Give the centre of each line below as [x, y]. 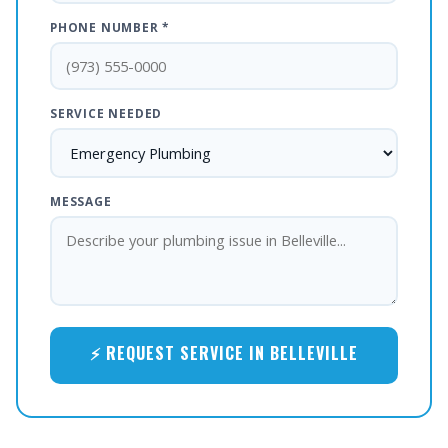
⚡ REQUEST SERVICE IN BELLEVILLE [224, 353]
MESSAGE [81, 201]
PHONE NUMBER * [110, 27]
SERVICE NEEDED [106, 113]
